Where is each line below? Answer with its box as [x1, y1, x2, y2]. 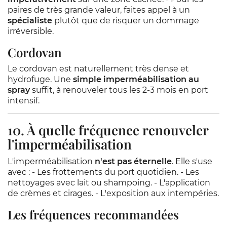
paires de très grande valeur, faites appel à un [8, 5, 190, 15]
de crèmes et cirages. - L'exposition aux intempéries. [8, 188, 219, 198]
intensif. [8, 96, 40, 105]
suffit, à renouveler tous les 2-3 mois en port [30, 85, 208, 95]
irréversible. [8, 26, 54, 36]
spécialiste [8, 16, 52, 25]
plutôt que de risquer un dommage [52, 16, 199, 25]
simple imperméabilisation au [73, 74, 199, 84]
